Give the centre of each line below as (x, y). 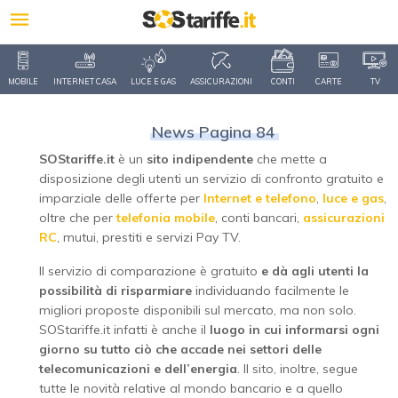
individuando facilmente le (271, 291)
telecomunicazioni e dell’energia (138, 369)
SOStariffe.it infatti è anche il (124, 330)
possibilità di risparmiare (115, 291)
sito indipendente (200, 159)
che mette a (290, 159)
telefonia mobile (166, 218)
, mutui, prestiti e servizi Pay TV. (149, 237)
